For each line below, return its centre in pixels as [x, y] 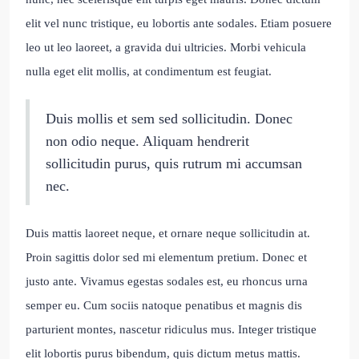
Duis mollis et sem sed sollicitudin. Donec [169, 119]
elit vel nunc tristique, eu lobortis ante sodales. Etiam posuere [179, 24]
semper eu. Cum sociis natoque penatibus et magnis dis [164, 306]
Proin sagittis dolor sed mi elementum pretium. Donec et [166, 258]
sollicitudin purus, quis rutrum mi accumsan [174, 164]
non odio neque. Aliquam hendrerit [147, 141]
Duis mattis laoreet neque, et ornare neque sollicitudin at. [168, 234]
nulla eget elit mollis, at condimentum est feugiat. [149, 72]
